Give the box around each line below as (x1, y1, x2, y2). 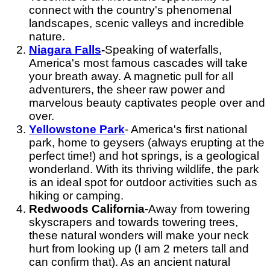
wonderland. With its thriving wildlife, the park (29, 163, 259, 176)
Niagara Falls (29, 43, 101, 57)
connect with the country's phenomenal (29, 4, 231, 17)
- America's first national (125, 123, 247, 136)
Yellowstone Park (29, 123, 125, 136)
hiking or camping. (29, 189, 124, 202)
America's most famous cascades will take (29, 57, 248, 70)
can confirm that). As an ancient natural (29, 256, 230, 269)
